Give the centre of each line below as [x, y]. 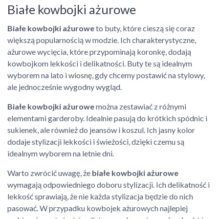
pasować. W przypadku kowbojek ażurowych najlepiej [98, 208]
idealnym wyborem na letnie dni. [61, 153]
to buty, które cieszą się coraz [145, 28]
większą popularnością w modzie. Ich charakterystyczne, [102, 40]
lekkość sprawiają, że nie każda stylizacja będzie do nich [100, 196]
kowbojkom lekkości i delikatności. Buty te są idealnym [100, 63]
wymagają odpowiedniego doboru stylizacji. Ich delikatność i [109, 185]
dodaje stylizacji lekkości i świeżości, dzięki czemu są [96, 142]
